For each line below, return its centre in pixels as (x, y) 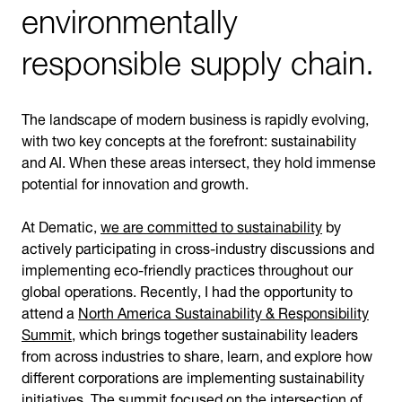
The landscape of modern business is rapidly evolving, (195, 117)
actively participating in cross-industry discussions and (198, 246)
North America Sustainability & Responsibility (223, 311)
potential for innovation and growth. (135, 182)
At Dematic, (61, 225)
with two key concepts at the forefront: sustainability (189, 139)
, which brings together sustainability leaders (215, 332)
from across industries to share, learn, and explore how (197, 354)
